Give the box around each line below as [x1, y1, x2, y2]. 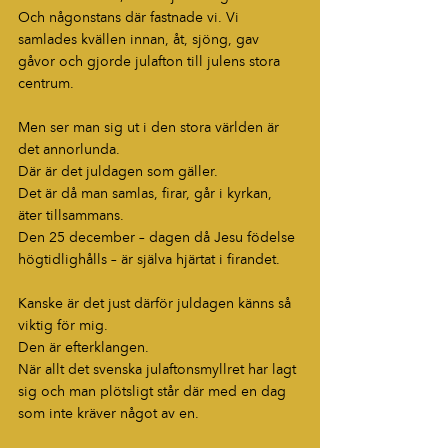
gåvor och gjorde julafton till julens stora [18, 55, 284, 69]
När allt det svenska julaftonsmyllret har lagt [18, 363, 300, 377]
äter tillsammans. [18, 209, 124, 223]
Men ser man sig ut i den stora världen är [18, 121, 283, 135]
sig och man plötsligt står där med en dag [18, 385, 290, 399]
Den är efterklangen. [18, 341, 149, 355]
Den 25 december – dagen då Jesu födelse [18, 231, 299, 245]
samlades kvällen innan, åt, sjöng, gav [18, 33, 263, 47]
